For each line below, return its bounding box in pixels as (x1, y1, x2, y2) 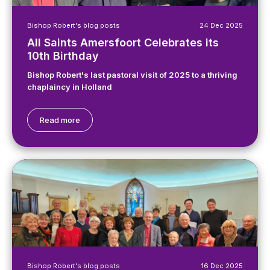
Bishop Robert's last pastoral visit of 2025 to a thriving (27, 70, 237, 80)
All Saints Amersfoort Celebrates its (27, 36, 219, 49)
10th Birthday (27, 49, 99, 62)
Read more (40, 115, 80, 125)
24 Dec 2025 (199, 21, 243, 30)
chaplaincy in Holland (27, 82, 112, 92)
